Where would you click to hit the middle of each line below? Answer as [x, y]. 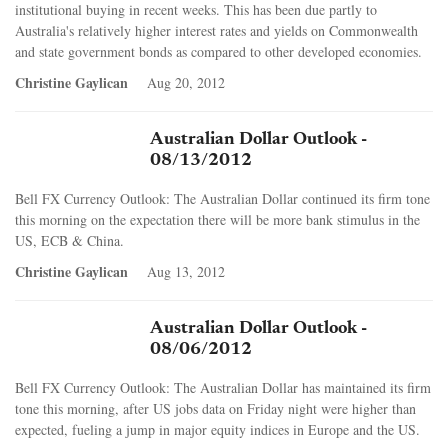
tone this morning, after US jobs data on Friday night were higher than [215, 408]
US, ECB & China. [69, 240]
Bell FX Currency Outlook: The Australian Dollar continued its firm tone [222, 198]
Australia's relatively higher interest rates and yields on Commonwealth [216, 30]
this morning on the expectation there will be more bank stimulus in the [217, 219]
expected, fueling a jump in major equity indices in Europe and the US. [217, 429]
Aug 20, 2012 [186, 82]
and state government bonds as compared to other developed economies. [218, 51]
